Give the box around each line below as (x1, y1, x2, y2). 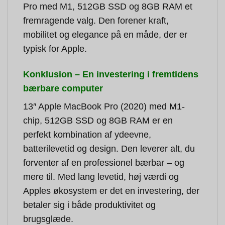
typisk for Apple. (23, 43, 87, 54)
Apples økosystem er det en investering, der (23, 186, 199, 196)
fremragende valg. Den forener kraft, (23, 15, 169, 26)
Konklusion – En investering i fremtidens (23, 69, 198, 79)
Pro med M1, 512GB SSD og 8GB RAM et (23, 1, 192, 12)
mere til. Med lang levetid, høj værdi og (23, 172, 179, 182)
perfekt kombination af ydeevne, (23, 130, 151, 140)
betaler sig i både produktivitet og (23, 200, 156, 210)
